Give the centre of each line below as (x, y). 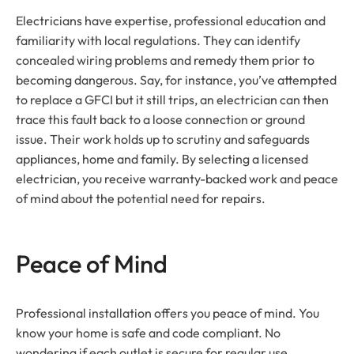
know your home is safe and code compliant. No (148, 333)
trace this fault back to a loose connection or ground (160, 120)
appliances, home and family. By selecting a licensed (162, 159)
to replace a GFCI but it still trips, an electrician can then (172, 100)
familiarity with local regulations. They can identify (158, 41)
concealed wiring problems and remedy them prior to (165, 60)
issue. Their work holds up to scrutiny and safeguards (163, 139)
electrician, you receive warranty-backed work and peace (177, 179)
